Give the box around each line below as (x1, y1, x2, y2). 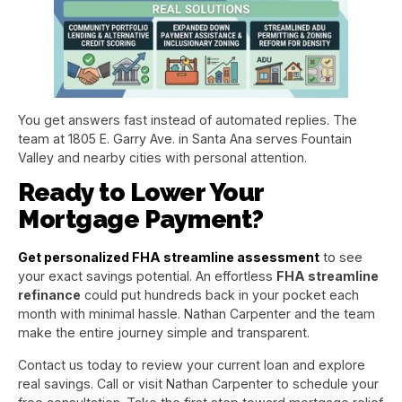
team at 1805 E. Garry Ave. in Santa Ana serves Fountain (18, 130, 352, 146)
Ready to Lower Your (18, 178, 264, 208)
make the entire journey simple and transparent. (18, 325, 310, 341)
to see (319, 249, 363, 266)
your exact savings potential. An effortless (18, 268, 276, 284)
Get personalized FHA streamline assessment (18, 249, 319, 266)
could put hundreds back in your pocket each (81, 287, 359, 303)
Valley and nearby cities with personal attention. (18, 149, 307, 165)
